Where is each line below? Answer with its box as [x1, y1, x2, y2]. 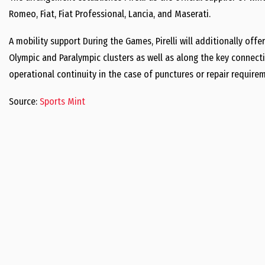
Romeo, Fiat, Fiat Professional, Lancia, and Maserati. [9, 8, 211, 20]
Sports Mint [40, 96, 85, 107]
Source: [9, 96, 40, 107]
